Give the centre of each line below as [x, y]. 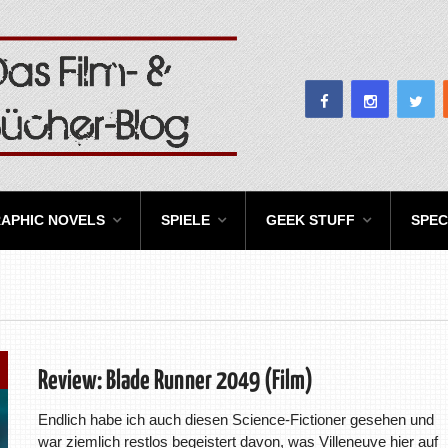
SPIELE [185, 220]
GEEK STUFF [310, 220]
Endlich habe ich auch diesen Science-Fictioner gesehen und [235, 420]
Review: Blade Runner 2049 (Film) [175, 382]
